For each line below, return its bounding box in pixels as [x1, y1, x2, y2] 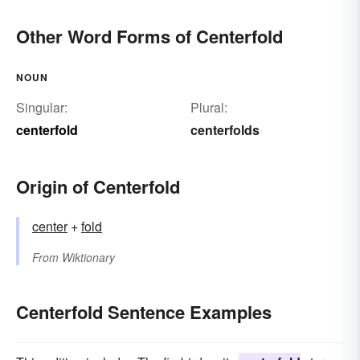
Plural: [190, 98, 227, 117]
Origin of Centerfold [16, 174, 180, 200]
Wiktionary [62, 249, 115, 266]
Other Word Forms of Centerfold [16, 23, 283, 50]
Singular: [16, 98, 67, 117]
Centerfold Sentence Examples [16, 299, 272, 325]
